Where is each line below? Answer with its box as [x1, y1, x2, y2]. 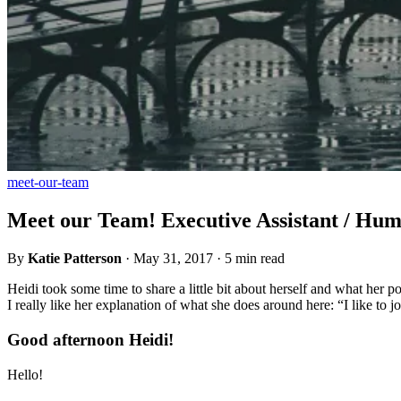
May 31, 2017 [133, 251, 213, 267]
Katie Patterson [28, 251, 122, 267]
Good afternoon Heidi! [7, 329, 174, 349]
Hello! [7, 366, 43, 382]
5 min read [225, 251, 285, 267]
